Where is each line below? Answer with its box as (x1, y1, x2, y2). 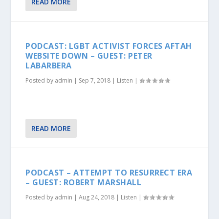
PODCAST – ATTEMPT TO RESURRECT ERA (25, 167, 193, 178)
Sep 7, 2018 (79, 76, 111, 85)
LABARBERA (25, 60, 72, 71)
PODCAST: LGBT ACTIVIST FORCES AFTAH (25, 41, 192, 52)
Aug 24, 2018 (79, 193, 115, 201)
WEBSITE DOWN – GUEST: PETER (25, 50, 153, 62)
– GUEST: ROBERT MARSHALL (25, 176, 142, 188)
